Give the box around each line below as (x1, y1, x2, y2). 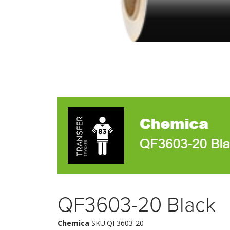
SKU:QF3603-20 (89, 218, 144, 228)
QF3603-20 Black (57, 192, 216, 217)
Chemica (57, 218, 89, 228)
